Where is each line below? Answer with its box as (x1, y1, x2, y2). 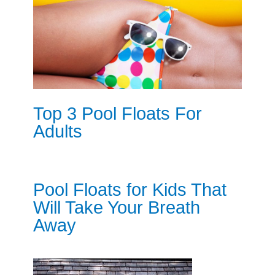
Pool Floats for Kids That (33, 179, 227, 199)
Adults (33, 122, 82, 142)
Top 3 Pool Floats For (33, 104, 202, 124)
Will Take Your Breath (33, 197, 200, 217)
